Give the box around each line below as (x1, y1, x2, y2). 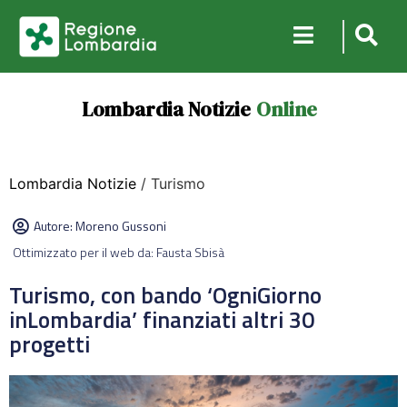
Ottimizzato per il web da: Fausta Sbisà (13, 243, 224, 262)
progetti (9, 327, 90, 362)
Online (255, 95, 317, 123)
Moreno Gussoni (75, 216, 166, 235)
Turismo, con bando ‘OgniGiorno (9, 278, 322, 313)
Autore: (34, 216, 75, 235)
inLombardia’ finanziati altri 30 (9, 303, 314, 337)
